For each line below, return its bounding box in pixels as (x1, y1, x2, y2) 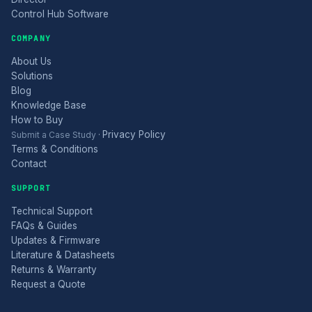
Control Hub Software (11, 8, 109, 20)
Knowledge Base (11, 99, 86, 111)
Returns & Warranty (11, 263, 97, 275)
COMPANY (11, 33, 51, 44)
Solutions (11, 70, 53, 81)
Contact (11, 157, 47, 169)
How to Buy (11, 114, 63, 125)
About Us (11, 55, 52, 67)
